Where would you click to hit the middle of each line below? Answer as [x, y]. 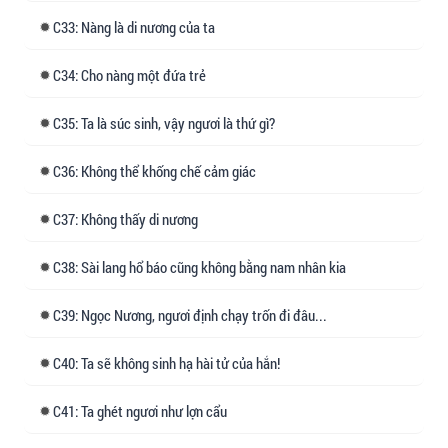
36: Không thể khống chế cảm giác [158, 170]
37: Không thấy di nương [129, 218]
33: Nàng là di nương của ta [138, 26]
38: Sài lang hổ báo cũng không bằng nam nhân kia [203, 266]
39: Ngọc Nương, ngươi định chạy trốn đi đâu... [194, 314]
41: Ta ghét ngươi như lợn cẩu [144, 410]
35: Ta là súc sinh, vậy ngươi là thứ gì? [168, 122]
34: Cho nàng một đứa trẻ [133, 74]
